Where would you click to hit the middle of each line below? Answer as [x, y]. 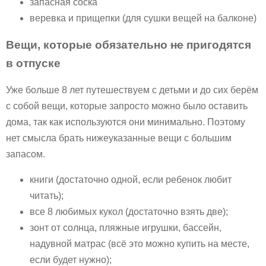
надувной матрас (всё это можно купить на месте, [140, 243]
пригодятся [217, 45]
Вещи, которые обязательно [88, 45]
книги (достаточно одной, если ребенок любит [131, 179]
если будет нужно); [71, 259]
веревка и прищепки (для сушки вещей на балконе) [143, 18]
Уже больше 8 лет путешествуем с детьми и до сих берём [132, 90]
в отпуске [33, 63]
